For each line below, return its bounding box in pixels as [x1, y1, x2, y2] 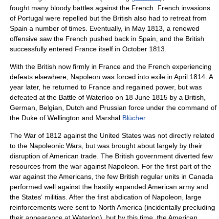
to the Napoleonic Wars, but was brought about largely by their [10, 142, 202, 150]
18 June [125, 93, 150, 101]
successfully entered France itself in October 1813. [10, 45, 167, 53]
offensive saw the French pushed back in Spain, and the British [10, 35, 204, 43]
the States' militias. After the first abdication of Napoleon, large [10, 193, 201, 201]
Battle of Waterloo [59, 93, 113, 101]
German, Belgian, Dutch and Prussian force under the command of [10, 104, 217, 111]
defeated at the [10, 93, 59, 101]
